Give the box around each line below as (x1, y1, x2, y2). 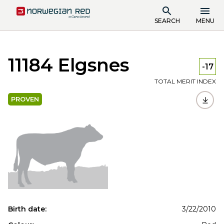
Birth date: (8, 204, 46, 213)
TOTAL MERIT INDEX (154, 77, 216, 85)
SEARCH (154, 16, 180, 24)
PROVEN (11, 95, 39, 103)
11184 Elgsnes (8, 53, 129, 76)
